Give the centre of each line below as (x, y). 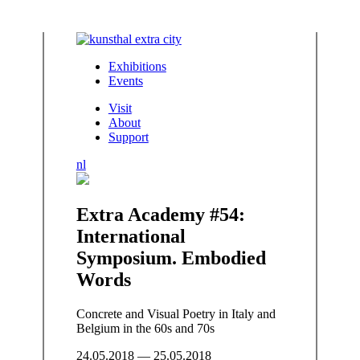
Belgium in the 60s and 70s (145, 328)
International (131, 236)
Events (125, 81)
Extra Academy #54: (160, 214)
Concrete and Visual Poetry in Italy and (176, 313)
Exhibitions (137, 66)
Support (128, 137)
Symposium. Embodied (171, 258)
